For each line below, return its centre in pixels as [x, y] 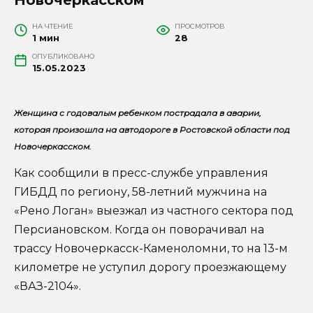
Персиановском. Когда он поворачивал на [139, 229]
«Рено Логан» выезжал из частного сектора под [154, 210]
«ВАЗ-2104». [48, 286]
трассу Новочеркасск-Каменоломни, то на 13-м [151, 248]
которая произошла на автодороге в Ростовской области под [152, 129]
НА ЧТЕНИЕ [52, 26]
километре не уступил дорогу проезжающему [150, 267]
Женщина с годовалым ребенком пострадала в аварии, [138, 112]
